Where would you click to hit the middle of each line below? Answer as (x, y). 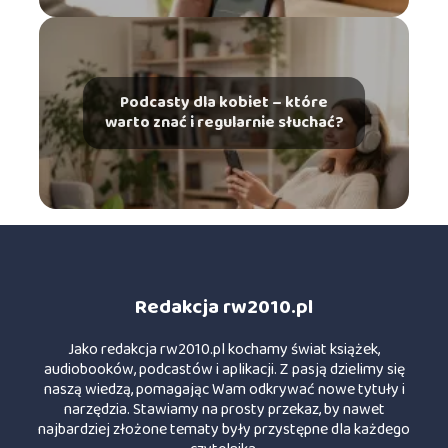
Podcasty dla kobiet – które (224, 103)
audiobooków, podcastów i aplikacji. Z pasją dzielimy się (224, 369)
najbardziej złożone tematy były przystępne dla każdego (224, 429)
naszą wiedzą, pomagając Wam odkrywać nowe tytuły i (224, 389)
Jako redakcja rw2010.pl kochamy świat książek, (224, 349)
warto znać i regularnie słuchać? (224, 123)
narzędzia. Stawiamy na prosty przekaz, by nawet (224, 409)
